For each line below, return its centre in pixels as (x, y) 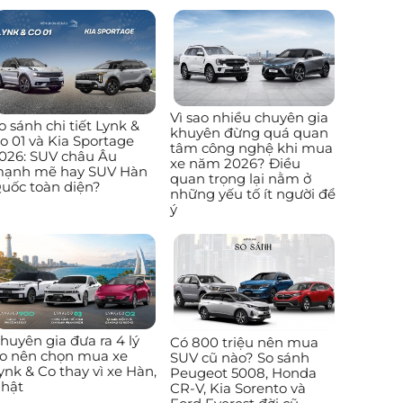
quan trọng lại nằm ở (240, 179)
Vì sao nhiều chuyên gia (249, 118)
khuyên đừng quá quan (249, 133)
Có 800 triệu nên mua (244, 342)
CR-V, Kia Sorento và (237, 388)
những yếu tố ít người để (252, 194)
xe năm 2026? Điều (235, 164)
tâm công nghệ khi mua (251, 148)
